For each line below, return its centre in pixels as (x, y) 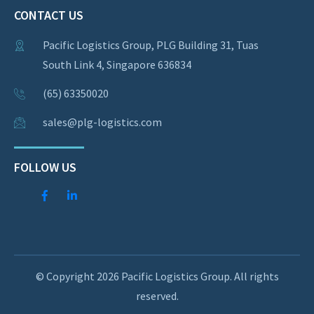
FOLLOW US (45, 167)
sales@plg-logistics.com (102, 122)
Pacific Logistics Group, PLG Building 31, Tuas (151, 45)
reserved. (157, 295)
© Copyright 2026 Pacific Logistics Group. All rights (157, 276)
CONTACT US (49, 15)
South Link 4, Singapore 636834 (117, 64)
